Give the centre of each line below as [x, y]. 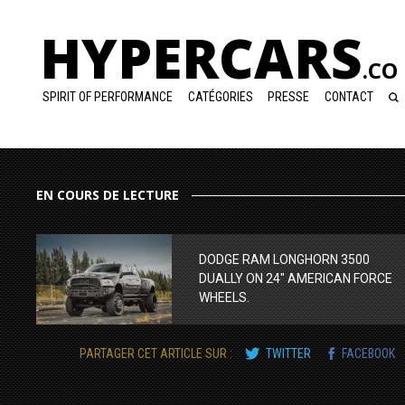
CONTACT [349, 96]
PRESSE [289, 96]
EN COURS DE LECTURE [108, 195]
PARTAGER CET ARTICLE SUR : [157, 353]
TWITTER [288, 353]
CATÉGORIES [220, 96]
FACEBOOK [368, 353]
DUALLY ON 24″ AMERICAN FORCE [296, 278]
